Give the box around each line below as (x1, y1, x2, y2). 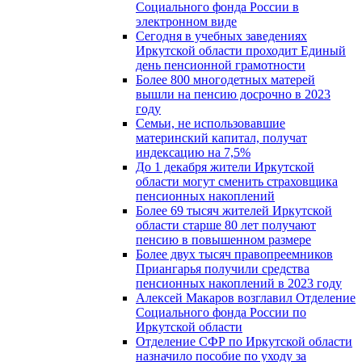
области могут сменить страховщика (136, 174, 338, 188)
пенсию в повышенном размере (136, 232, 311, 246)
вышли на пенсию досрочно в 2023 (136, 86, 330, 101)
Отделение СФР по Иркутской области (136, 334, 352, 348)
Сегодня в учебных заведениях (136, 28, 307, 43)
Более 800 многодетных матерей (136, 72, 315, 86)
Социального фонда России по (136, 305, 306, 319)
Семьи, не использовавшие (136, 116, 285, 130)
